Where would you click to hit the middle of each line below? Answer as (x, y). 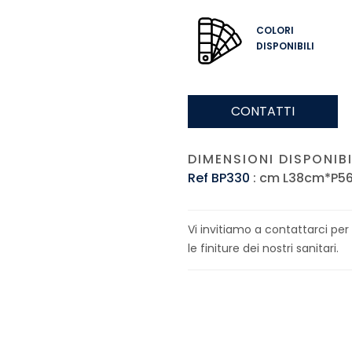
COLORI (275, 30)
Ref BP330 (219, 178)
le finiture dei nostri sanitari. (263, 248)
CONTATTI (263, 111)
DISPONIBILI (285, 46)
